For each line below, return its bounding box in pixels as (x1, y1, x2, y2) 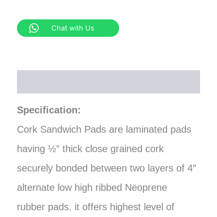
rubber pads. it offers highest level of (17, 201, 174, 213)
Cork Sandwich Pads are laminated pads (17, 124, 191, 135)
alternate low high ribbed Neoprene (17, 182, 167, 193)
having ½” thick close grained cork (17, 143, 164, 155)
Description (17, 75, 74, 88)
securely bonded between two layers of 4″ (17, 163, 196, 174)
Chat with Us (51, 23, 94, 32)
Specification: (17, 105, 81, 116)
